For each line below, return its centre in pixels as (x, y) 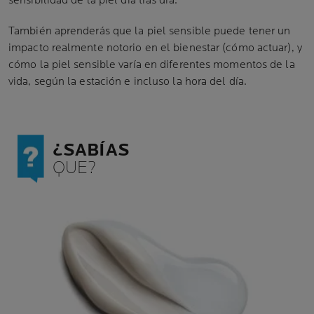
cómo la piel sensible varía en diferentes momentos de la (152, 65)
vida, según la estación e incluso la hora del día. (128, 82)
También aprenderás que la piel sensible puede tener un (150, 31)
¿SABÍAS (91, 150)
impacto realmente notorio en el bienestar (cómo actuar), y (155, 48)
